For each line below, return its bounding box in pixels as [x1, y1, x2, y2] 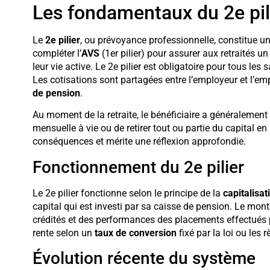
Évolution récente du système [32, 248, 256, 268]
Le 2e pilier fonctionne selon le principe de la [32, 187, 223, 199]
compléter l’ [32, 47, 81, 59]
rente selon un [32, 227, 95, 239]
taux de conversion [94, 227, 177, 239]
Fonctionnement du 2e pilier [32, 157, 244, 177]
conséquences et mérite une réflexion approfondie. [32, 136, 246, 148]
